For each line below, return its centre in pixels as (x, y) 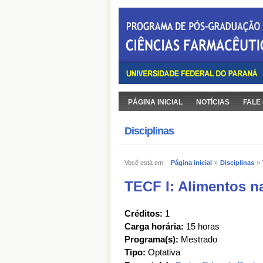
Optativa (164, 252)
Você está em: (147, 163)
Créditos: (144, 213)
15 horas (202, 226)
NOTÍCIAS (213, 102)
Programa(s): (151, 239)
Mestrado (198, 239)
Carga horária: (154, 226)
